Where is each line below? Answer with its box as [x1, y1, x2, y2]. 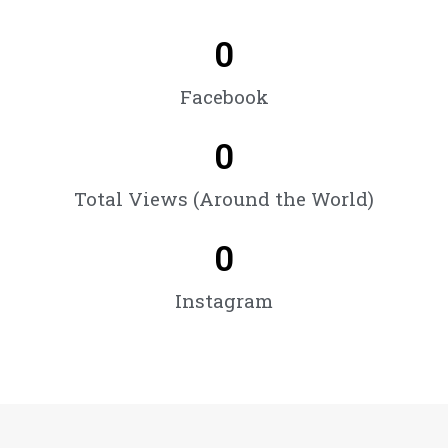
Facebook [179, 84, 269, 109]
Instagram [175, 288, 273, 313]
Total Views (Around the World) [74, 186, 374, 211]
